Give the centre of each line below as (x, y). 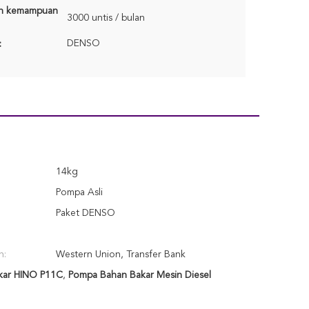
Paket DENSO (86, 213)
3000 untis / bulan (106, 18)
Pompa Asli (79, 192)
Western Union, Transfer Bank (121, 255)
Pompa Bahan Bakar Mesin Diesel (139, 275)
